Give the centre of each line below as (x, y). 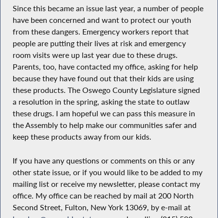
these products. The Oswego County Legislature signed (106, 90)
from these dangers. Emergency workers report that (100, 32)
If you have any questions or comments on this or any (103, 160)
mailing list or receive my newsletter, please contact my (106, 184)
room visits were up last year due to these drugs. (95, 55)
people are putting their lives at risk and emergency (99, 44)
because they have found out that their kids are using (103, 79)
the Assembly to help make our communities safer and (104, 125)
